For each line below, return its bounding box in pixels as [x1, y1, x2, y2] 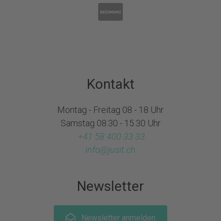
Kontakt [86, 75, 135, 92]
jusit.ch [108, 144, 136, 155]
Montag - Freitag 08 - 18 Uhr [57, 104, 164, 115]
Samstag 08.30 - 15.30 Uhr [60, 117, 161, 128]
